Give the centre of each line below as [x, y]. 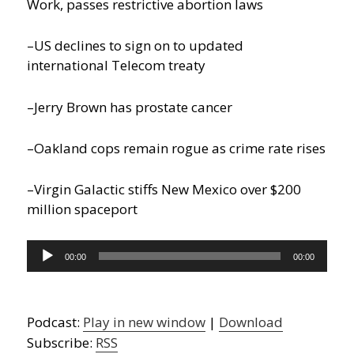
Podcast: [55, 322]
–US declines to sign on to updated [136, 46]
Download [251, 322]
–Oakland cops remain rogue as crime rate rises [177, 148]
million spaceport [83, 209]
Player [46, 269]
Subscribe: [62, 343]
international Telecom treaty [117, 66]
